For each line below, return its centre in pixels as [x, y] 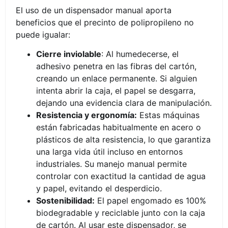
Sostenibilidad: [65, 201]
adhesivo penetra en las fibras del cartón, [116, 66]
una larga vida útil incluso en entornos [109, 152]
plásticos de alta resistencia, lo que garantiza [123, 140]
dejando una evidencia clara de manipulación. [124, 103]
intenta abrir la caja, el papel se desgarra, [116, 91]
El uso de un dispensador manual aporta [94, 10]
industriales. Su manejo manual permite [111, 164]
